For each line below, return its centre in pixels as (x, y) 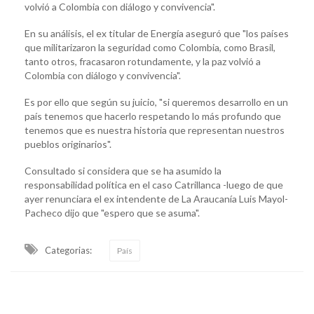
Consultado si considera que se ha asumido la (123, 170)
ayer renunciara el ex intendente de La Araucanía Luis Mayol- (156, 198)
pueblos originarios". (68, 144)
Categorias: (68, 250)
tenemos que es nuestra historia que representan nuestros (155, 130)
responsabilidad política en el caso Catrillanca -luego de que (154, 184)
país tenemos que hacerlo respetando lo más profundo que (153, 116)
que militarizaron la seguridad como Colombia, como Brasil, (150, 47)
